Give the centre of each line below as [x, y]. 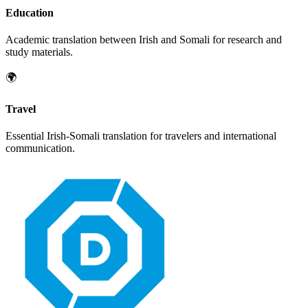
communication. [40, 148]
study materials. [39, 52]
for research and [246, 40]
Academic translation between [72, 40]
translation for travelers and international [188, 135]
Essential [26, 135]
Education [30, 13]
